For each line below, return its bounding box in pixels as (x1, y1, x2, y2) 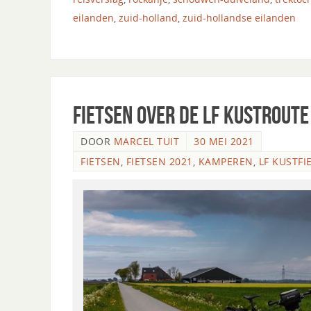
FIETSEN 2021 (126, 154, 193, 168)
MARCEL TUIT (113, 134, 179, 148)
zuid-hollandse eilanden (183, 11, 296, 25)
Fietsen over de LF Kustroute (73, 101, 309, 128)
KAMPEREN (198, 154, 253, 168)
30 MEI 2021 (194, 134, 254, 148)
